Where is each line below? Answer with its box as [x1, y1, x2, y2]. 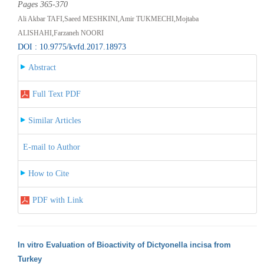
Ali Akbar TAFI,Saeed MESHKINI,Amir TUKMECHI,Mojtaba [17, 14, 199, 23]
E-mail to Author [22, 142, 80, 151]
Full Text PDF [32, 89, 81, 98]
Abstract [28, 62, 56, 72]
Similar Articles [28, 115, 81, 125]
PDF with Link [32, 195, 83, 204]
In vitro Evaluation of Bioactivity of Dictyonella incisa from [17, 240, 231, 249]
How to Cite [28, 169, 69, 178]
